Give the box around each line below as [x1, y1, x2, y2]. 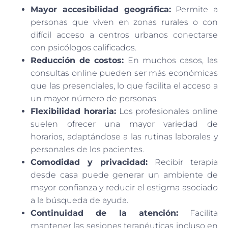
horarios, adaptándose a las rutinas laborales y [31, 131, 218, 141]
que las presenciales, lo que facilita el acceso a [31, 80, 218, 91]
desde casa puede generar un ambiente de [31, 169, 218, 180]
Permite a [170, 4, 218, 14]
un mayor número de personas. [31, 93, 158, 103]
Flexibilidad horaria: [31, 106, 116, 116]
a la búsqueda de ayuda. [31, 195, 128, 205]
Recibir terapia [148, 157, 218, 167]
